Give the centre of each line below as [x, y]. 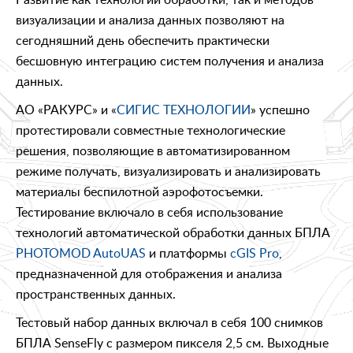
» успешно [280, 109]
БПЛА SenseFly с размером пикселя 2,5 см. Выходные [172, 342]
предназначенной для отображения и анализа [149, 273]
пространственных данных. [96, 294]
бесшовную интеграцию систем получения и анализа [170, 60]
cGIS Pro [255, 253]
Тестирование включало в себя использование [149, 212]
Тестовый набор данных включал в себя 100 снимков [169, 322]
